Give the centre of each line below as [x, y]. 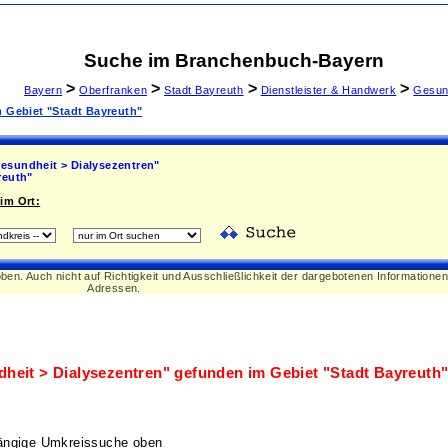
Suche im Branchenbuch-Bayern [234, 60]
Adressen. [114, 288]
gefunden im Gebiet [247, 373]
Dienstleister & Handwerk [328, 90]
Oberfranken [113, 90]
